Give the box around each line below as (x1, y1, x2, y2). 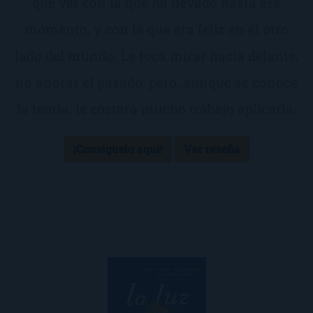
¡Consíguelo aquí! (73, 141, 163, 156)
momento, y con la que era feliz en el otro (24, 20, 289, 38)
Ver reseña (183, 141, 240, 156)
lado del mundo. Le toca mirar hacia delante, (15, 46, 298, 64)
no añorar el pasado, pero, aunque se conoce (15, 73, 298, 91)
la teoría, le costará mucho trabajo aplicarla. (16, 99, 297, 117)
